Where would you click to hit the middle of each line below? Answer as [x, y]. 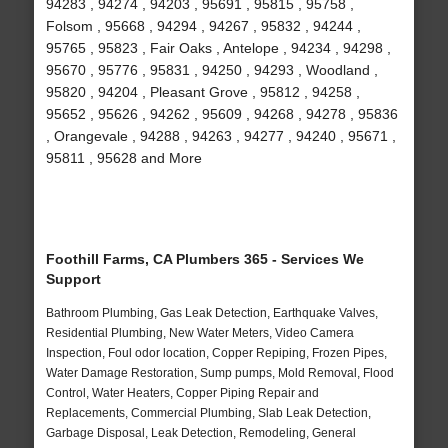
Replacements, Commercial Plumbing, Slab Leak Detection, [208, 413]
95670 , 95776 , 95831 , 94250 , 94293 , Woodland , [211, 70]
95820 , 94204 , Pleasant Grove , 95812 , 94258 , [202, 92]
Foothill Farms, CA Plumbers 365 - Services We [204, 259]
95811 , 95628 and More [123, 158]
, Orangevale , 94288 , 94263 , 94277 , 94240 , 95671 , [220, 136]
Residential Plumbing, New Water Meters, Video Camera [199, 333]
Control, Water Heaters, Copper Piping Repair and [182, 393]
